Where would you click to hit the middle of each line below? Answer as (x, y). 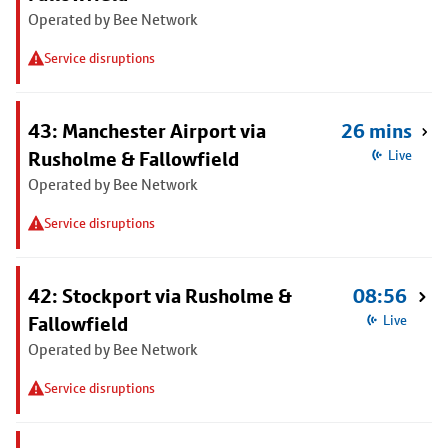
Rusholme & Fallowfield (133, 159)
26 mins (376, 131)
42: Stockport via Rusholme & (160, 296)
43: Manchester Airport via (147, 131)
